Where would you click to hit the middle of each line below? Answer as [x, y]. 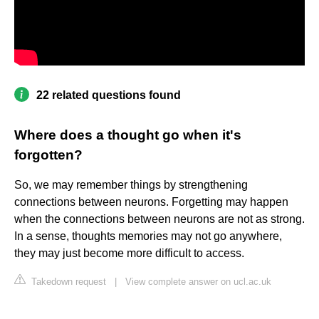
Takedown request [67, 282]
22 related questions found [109, 95]
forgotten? [48, 155]
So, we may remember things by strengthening [131, 185]
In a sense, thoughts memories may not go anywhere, [148, 236]
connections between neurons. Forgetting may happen [151, 202]
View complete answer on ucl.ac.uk [198, 282]
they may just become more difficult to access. [129, 253]
